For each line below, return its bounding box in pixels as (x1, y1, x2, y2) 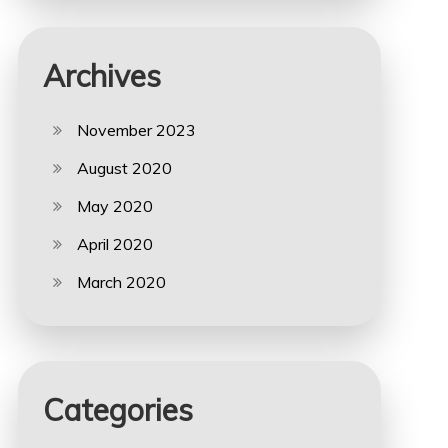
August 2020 (76, 158, 172, 178)
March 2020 (76, 272, 166, 292)
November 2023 (76, 120, 196, 140)
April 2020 (76, 234, 153, 254)
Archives (42, 57, 161, 95)
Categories (42, 391, 193, 429)
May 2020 (76, 196, 153, 216)
